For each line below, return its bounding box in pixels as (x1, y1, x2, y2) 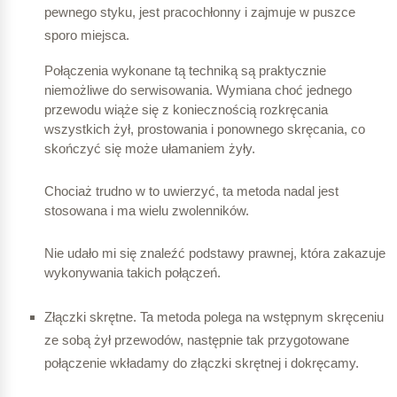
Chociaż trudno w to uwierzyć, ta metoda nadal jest (44, 183, 339, 199)
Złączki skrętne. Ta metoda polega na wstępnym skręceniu (44, 309, 384, 325)
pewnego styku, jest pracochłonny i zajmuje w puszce (44, 4, 355, 20)
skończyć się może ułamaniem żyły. (44, 141, 255, 157)
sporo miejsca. (44, 27, 129, 43)
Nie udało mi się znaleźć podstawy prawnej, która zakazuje (44, 245, 385, 261)
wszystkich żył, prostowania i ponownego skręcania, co (44, 121, 365, 137)
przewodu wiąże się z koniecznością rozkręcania (44, 102, 328, 118)
